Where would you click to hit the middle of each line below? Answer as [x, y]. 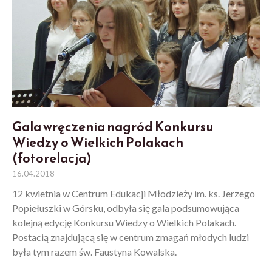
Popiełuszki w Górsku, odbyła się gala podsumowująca [126, 208]
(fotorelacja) [52, 158]
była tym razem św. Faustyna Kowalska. [94, 252]
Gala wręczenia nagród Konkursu [113, 127]
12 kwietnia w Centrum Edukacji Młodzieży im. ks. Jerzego [134, 194]
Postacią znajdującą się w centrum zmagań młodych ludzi [131, 237]
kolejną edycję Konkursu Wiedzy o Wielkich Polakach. [124, 223]
